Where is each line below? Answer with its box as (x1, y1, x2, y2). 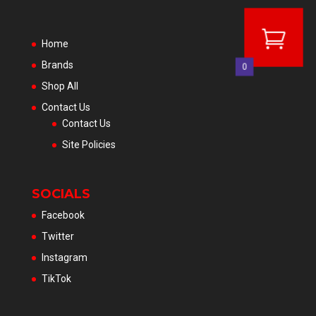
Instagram (41, 251, 87, 263)
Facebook (41, 209, 85, 221)
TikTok (41, 272, 71, 284)
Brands (41, 59, 73, 71)
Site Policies (61, 139, 116, 151)
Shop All (41, 80, 78, 92)
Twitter (41, 230, 74, 242)
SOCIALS (31, 186, 90, 202)
